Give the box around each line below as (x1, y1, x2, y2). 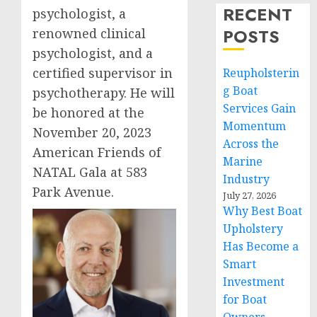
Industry (223, 171, 270, 187)
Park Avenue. (33, 183, 114, 201)
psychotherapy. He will (33, 84, 175, 102)
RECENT (223, 2, 293, 27)
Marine (223, 154, 263, 169)
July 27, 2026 (223, 189, 277, 202)
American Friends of (33, 144, 161, 161)
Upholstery (223, 221, 284, 236)
